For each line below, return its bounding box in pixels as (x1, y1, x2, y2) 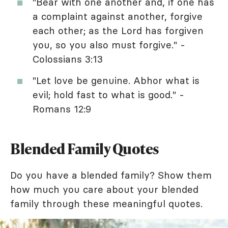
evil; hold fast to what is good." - (33, 88, 184, 101)
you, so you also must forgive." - (33, 38, 185, 51)
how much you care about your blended (10, 183, 198, 195)
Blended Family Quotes (10, 138, 159, 158)
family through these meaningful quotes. (10, 197, 203, 210)
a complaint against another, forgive (33, 10, 203, 22)
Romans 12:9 (33, 102, 91, 115)
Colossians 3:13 (33, 52, 103, 65)
